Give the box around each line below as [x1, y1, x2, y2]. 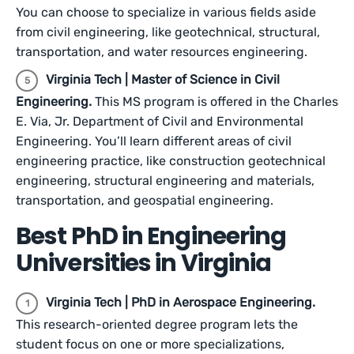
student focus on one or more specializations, [16, 337, 284, 352]
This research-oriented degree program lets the [16, 317, 298, 332]
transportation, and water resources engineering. [16, 44, 307, 59]
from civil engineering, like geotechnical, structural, [16, 24, 320, 40]
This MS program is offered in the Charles [95, 94, 338, 109]
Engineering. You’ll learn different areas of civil [16, 134, 292, 149]
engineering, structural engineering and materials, [16, 173, 314, 188]
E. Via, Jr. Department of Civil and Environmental [16, 114, 303, 129]
